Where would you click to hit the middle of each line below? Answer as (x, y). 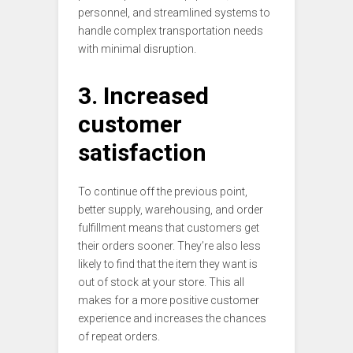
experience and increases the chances (172, 318)
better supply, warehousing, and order (171, 209)
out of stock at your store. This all (161, 282)
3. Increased (143, 95)
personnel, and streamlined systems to (174, 12)
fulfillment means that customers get (169, 227)
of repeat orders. (119, 336)
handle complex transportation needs (171, 30)
